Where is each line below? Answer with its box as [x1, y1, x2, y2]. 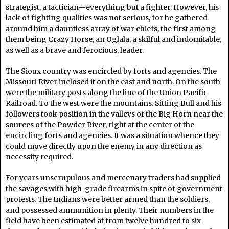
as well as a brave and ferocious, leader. [6, 45, 144, 55]
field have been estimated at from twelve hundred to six [6, 216, 201, 226]
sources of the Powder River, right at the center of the [6, 120, 194, 130]
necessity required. [6, 152, 73, 162]
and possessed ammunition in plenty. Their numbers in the [6, 205, 214, 215]
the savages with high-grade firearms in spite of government [6, 184, 222, 194]
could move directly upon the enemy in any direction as [6, 142, 202, 151]
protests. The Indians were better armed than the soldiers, [6, 195, 210, 204]
